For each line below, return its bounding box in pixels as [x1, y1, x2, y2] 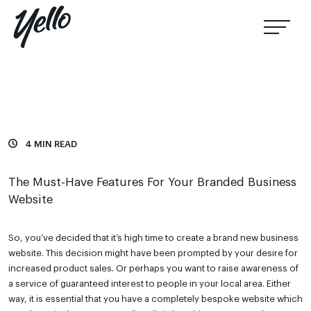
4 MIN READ [17, 140, 77, 149]
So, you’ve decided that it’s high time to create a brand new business [8, 233, 299, 242]
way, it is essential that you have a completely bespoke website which [8, 294, 303, 303]
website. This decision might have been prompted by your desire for [8, 249, 298, 258]
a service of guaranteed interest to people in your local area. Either [8, 279, 291, 288]
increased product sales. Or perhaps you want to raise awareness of [8, 264, 299, 273]
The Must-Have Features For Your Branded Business [8, 176, 296, 188]
